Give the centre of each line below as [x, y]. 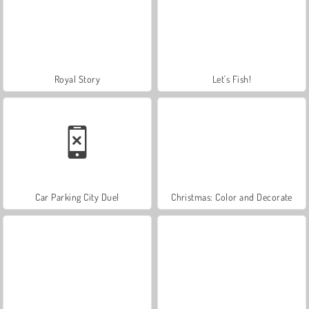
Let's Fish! [232, 79]
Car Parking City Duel [77, 197]
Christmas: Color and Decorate [232, 197]
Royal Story [77, 79]
